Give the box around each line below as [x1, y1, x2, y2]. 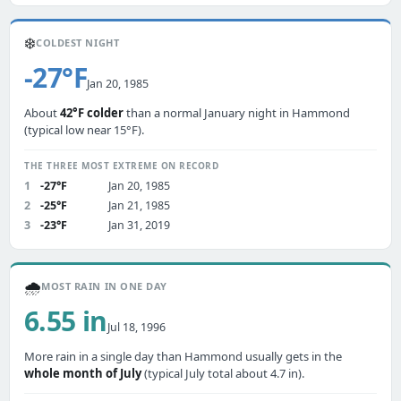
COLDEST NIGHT [36, 36, 120, 49]
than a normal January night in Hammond [124, 105, 350, 121]
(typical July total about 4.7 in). [141, 365, 304, 381]
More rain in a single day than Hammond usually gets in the [24, 348, 342, 364]
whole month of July [24, 365, 141, 381]
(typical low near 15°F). [24, 122, 144, 138]
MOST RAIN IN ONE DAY [41, 279, 167, 293]
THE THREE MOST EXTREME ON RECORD [24, 159, 218, 172]
